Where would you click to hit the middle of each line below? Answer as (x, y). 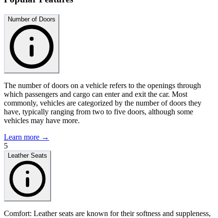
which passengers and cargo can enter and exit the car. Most (96, 94)
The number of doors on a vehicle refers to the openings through (102, 85)
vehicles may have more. (42, 120)
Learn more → (27, 137)
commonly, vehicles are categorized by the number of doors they (103, 103)
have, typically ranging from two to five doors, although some (99, 111)
